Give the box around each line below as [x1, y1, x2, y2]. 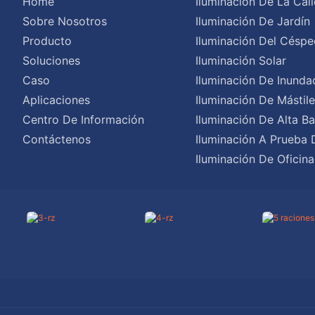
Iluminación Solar [195, 53, 286, 67]
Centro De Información [22, 112, 144, 127]
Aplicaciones [22, 92, 90, 107]
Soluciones [22, 53, 80, 67]
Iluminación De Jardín [195, 13, 310, 28]
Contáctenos [22, 131, 91, 146]
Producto [22, 33, 72, 48]
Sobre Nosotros [22, 13, 107, 28]
